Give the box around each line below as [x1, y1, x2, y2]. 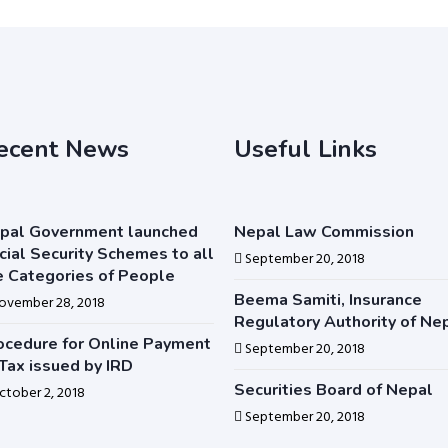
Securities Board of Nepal [233, 379, 433, 401]
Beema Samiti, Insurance [233, 289, 422, 311]
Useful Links [233, 133, 377, 165]
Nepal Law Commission [233, 221, 414, 243]
